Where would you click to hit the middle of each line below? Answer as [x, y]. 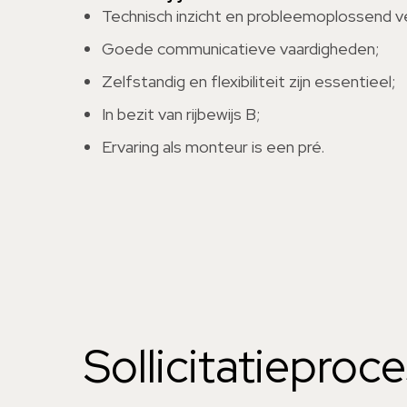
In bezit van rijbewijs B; [181, 114]
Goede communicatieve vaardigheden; [240, 49]
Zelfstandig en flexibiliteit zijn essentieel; [248, 81]
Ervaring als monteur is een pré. [213, 147]
